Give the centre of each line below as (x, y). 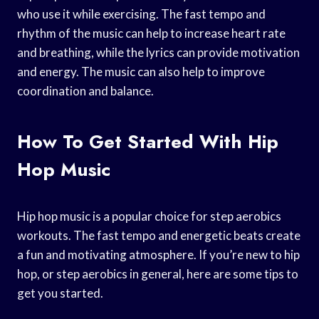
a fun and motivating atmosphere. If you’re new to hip (158, 254)
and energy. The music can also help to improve (141, 71)
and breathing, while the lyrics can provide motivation (158, 52)
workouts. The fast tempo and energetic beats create (159, 235)
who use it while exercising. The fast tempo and (141, 14)
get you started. (60, 293)
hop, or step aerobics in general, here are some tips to (158, 273)
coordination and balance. (85, 90)
